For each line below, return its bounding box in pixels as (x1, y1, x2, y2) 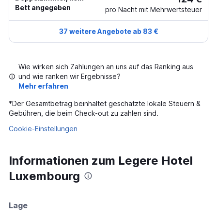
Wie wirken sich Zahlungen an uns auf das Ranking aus (18, 62, 193, 71)
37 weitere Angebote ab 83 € (59, 27, 158, 35)
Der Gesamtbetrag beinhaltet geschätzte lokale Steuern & (12, 99, 201, 108)
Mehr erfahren (18, 82, 68, 90)
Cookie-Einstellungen (9, 124, 77, 133)
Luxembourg (9, 169, 80, 183)
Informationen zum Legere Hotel (9, 154, 193, 168)
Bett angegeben (15, 3, 71, 12)
